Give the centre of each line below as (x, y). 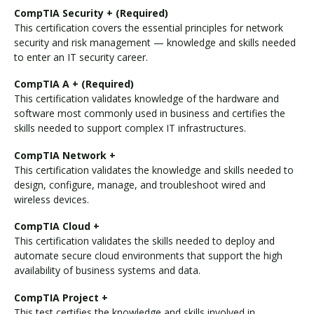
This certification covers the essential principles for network (149, 27)
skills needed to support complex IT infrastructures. (131, 128)
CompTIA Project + (61, 297)
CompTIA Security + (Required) (91, 13)
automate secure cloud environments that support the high (148, 256)
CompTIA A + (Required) (74, 84)
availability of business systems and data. (107, 271)
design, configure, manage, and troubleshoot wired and (140, 184)
